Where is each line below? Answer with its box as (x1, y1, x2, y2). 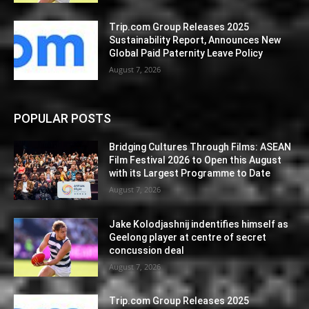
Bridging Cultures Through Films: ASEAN (109, 141, 292, 152)
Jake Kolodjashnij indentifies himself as (109, 218, 289, 230)
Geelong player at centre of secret (109, 231, 267, 243)
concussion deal (109, 244, 185, 256)
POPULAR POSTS (14, 110, 111, 126)
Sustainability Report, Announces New (109, 34, 281, 46)
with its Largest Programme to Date (109, 167, 271, 179)
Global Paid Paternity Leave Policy (109, 48, 263, 59)
